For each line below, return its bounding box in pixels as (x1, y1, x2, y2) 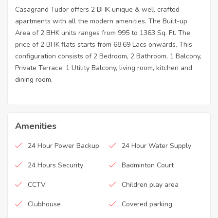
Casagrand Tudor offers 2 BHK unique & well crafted (15, 5, 180, 14)
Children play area (122, 180, 179, 189)
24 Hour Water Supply (122, 141, 191, 150)
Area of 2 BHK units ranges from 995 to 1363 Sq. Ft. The (15, 28, 190, 37)
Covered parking (122, 200, 172, 209)
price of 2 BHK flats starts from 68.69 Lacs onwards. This (15, 40, 192, 49)
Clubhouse (28, 200, 61, 209)
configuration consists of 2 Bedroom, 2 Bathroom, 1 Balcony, (15, 52, 201, 61)
